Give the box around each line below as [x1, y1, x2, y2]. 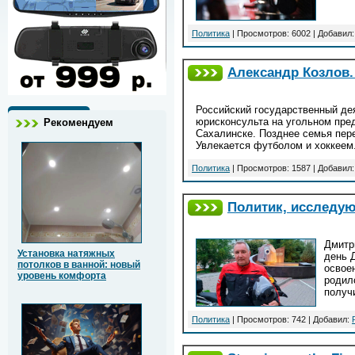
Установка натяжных [17, 248, 115, 260]
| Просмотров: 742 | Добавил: [230, 314, 352, 324]
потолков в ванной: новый [17, 259, 140, 271]
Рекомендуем [44, 116, 113, 129]
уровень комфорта [17, 270, 106, 282]
